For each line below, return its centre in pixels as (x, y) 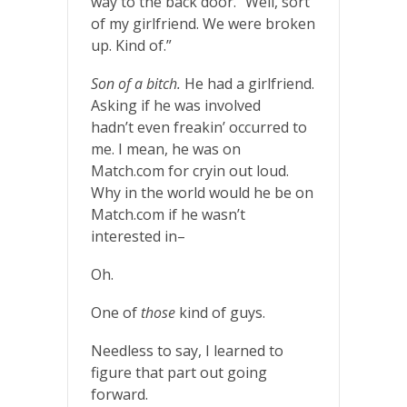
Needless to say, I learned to (187, 350)
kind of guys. (220, 312)
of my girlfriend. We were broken (203, 23)
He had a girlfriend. (248, 83)
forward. (119, 394)
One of (116, 312)
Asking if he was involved (176, 105)
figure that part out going (179, 372)
